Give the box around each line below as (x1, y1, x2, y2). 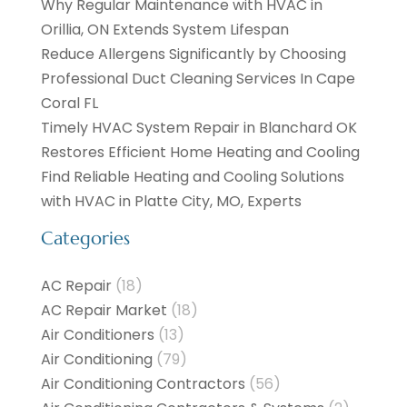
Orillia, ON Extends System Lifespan (40, 19, 289, 41)
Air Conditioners (40, 324, 154, 346)
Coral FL (40, 93, 98, 114)
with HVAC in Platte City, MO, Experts (40, 191, 302, 213)
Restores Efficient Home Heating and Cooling (40, 142, 360, 164)
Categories (40, 227, 130, 251)
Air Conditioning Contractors (40, 373, 245, 395)
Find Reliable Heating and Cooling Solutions (40, 166, 344, 188)
